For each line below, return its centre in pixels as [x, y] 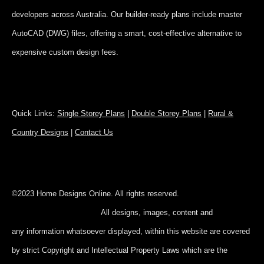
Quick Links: [34, 114]
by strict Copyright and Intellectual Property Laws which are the [120, 250]
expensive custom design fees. [65, 52]
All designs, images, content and [157, 213]
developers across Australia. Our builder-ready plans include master [127, 15]
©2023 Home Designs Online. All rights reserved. [132, 194]
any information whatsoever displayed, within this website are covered [131, 232]
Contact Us [94, 133]
